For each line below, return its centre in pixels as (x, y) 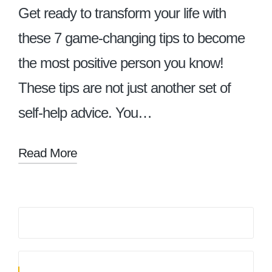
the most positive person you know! (121, 63)
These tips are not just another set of (124, 88)
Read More (48, 153)
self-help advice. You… (85, 113)
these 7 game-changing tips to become (131, 38)
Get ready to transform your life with (122, 13)
